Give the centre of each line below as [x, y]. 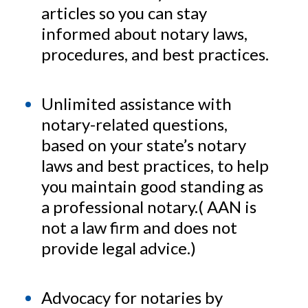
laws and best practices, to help [155, 166]
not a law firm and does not [139, 228]
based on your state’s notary [144, 145]
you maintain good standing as [152, 186]
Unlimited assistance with [136, 104]
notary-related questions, [134, 124]
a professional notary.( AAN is [149, 207]
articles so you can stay [124, 13]
